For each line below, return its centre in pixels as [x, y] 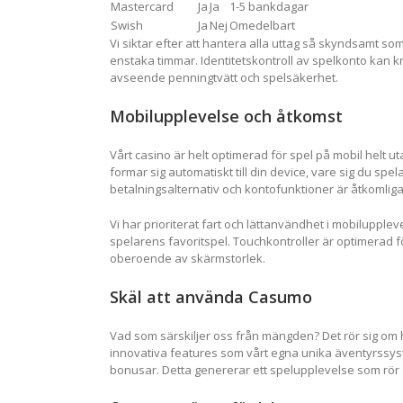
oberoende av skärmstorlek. [188, 258]
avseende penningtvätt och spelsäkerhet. [224, 78]
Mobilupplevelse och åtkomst [226, 116]
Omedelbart [262, 26]
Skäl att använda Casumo [211, 296]
